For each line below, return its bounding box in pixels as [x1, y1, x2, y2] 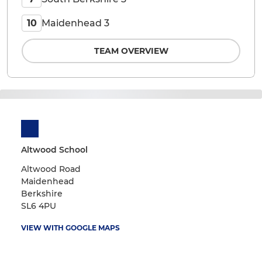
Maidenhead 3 [42, 17, 109, 29]
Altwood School [21, 144, 88, 156]
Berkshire [21, 188, 63, 199]
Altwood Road [21, 164, 81, 175]
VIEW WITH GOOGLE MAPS [21, 223, 120, 233]
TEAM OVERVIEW [94, 46, 168, 57]
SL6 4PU [21, 201, 56, 212]
